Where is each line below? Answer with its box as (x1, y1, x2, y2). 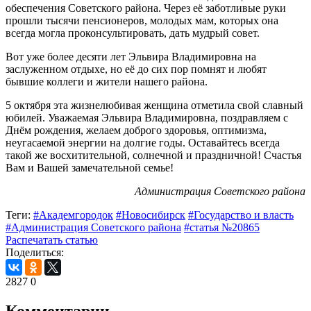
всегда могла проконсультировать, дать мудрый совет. (6, 26, 260, 39)
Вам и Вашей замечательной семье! (6, 161, 174, 174)
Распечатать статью (6, 233, 98, 246)
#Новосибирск (116, 208, 185, 221)
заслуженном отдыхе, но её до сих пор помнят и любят (6, 62, 267, 75)
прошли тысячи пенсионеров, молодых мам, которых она (6, 14, 278, 26)
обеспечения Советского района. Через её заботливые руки (6, 1, 286, 14)
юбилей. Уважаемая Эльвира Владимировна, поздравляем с (6, 111, 288, 124)
